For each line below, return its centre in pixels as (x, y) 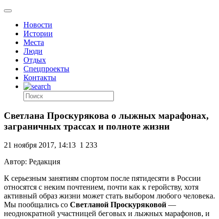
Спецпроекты (46, 69)
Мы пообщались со (36, 205)
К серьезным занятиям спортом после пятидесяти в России (102, 178)
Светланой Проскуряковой (117, 205)
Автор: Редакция (32, 162)
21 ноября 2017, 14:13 (40, 145)
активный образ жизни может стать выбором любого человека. (109, 196)
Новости (38, 25)
